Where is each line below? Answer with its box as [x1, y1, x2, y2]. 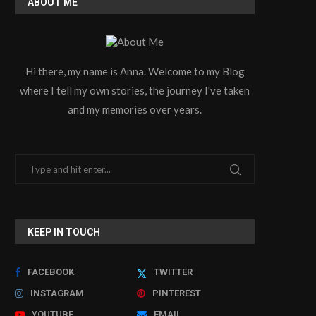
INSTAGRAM [30, 288, 84, 299]
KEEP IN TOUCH [28, 226, 100, 238]
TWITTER [154, 267, 193, 278]
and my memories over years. [68, 103, 202, 116]
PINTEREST [152, 288, 202, 299]
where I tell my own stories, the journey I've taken [20, 84, 250, 97]
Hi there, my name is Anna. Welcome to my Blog [25, 65, 245, 78]
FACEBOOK [28, 267, 74, 278]
